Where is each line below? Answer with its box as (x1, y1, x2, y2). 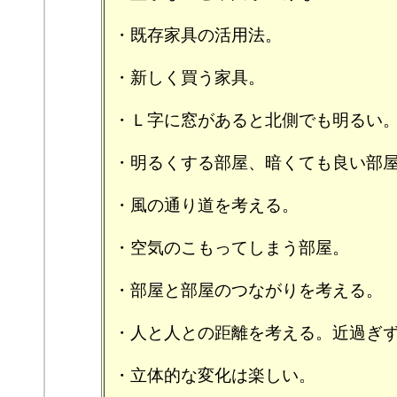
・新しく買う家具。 (113, 68, 265, 87)
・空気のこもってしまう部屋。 (113, 238, 349, 257)
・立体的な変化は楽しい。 (113, 366, 315, 385)
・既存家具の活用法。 (113, 26, 282, 44)
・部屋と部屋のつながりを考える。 (113, 281, 383, 300)
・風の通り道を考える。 (113, 196, 299, 214)
